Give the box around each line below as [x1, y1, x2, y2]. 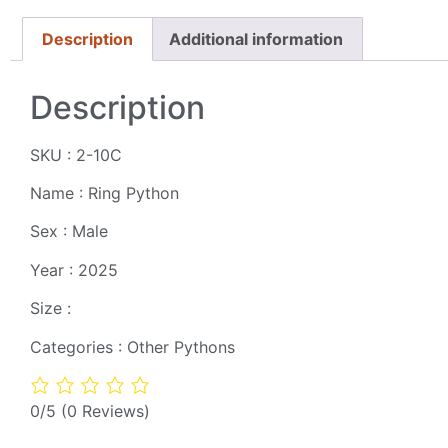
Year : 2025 [30, 259, 118, 280]
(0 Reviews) [61, 400, 150, 421]
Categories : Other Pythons [30, 336, 235, 357]
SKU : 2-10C [30, 144, 122, 165]
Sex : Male [30, 221, 108, 242]
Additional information [168, 28, 343, 49]
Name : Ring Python [30, 182, 179, 203]
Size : [30, 298, 71, 319]
